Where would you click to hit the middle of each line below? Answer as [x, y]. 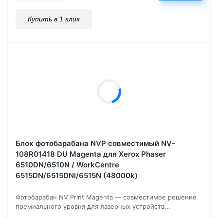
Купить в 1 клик [54, 19]
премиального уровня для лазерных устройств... [93, 206]
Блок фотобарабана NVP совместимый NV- [95, 143]
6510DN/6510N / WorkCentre [67, 164]
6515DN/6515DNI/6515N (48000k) [77, 175]
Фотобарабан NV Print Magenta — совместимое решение [106, 197]
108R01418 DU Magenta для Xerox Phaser [91, 154]
